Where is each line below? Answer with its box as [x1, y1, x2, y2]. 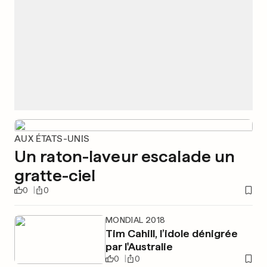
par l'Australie [105, 240, 173, 253]
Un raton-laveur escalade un [14, 146, 235, 166]
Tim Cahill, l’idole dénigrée [105, 227, 238, 240]
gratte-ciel [14, 165, 96, 185]
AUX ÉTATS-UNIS [14, 133, 90, 144]
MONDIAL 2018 [105, 215, 166, 225]
